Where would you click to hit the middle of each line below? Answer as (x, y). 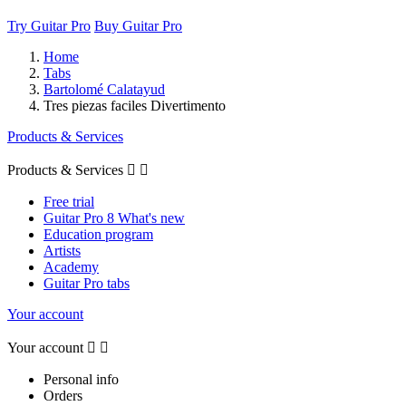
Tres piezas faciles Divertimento (135, 105)
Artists (62, 250)
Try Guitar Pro (49, 25)
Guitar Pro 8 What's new (114, 217)
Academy (71, 266)
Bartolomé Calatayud (104, 89)
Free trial (69, 201)
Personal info (81, 379)
